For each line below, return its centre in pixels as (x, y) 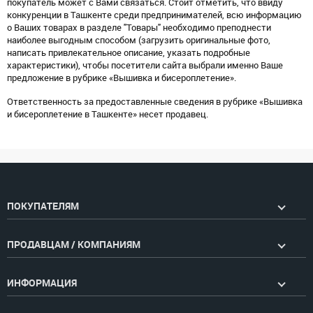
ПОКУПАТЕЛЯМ (43, 206)
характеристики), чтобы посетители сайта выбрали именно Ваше (145, 65)
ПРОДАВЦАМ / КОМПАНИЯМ (74, 245)
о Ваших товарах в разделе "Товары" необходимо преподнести (139, 28)
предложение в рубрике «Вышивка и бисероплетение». (122, 78)
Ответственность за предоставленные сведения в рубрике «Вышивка (155, 102)
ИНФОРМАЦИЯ (42, 283)
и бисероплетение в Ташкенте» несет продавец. (108, 114)
